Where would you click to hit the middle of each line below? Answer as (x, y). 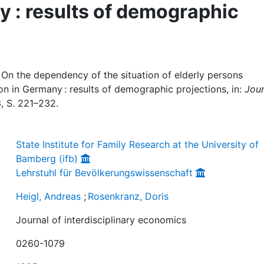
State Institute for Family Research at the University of (138, 144)
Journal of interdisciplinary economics (101, 220)
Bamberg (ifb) (47, 159)
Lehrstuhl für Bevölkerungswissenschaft (105, 173)
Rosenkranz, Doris (128, 196)
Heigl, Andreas (49, 196)
